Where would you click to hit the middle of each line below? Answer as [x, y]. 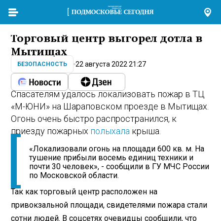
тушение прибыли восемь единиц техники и [111, 158]
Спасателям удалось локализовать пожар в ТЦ [108, 94]
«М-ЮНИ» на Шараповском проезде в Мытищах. [110, 107]
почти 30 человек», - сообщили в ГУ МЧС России [119, 167]
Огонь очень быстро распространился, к [94, 119]
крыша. [146, 131]
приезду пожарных [51, 131]
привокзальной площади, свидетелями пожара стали [109, 205]
